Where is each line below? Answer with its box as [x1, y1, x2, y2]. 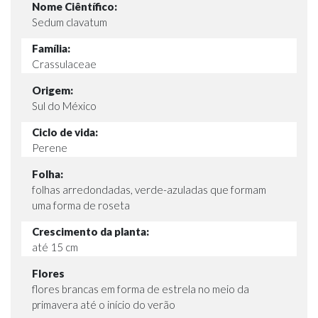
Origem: [32, 83, 73, 97]
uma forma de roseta [32, 198, 130, 212]
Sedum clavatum [32, 15, 107, 28]
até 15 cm [32, 240, 78, 253]
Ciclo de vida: [32, 125, 98, 138]
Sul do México [32, 99, 97, 112]
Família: [32, 41, 70, 55]
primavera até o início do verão [32, 297, 175, 311]
